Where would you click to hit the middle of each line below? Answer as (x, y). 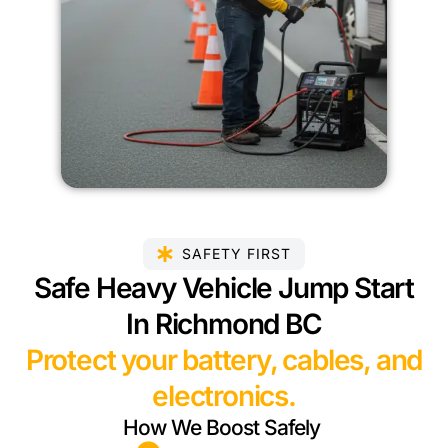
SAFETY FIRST (236, 254)
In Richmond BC (224, 324)
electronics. (224, 396)
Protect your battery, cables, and (224, 360)
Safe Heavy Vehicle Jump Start (224, 288)
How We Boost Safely (221, 428)
